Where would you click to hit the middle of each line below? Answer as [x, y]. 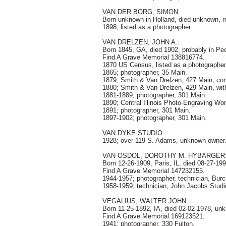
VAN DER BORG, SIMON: [141, 12]
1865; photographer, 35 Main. [145, 72]
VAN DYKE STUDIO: [133, 133]
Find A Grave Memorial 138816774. [154, 57]
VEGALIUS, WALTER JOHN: [145, 201]
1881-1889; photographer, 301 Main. [155, 95]
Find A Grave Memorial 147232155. [154, 171]
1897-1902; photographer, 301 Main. [155, 118]
